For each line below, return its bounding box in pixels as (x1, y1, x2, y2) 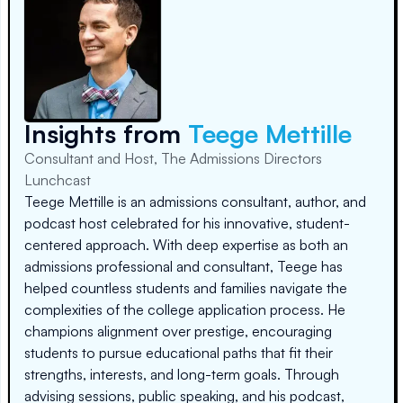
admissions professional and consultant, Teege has (24, 257, 343, 275)
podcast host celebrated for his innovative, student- (24, 214, 350, 232)
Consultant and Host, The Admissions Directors (24, 149, 322, 167)
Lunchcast (24, 171, 91, 189)
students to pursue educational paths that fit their (24, 344, 333, 362)
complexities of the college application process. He (24, 300, 345, 318)
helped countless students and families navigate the (24, 279, 347, 297)
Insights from (24, 118, 181, 149)
